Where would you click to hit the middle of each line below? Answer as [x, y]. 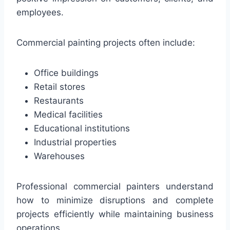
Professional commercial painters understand [115, 186]
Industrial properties [75, 142]
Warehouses [59, 156]
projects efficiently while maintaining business [115, 214]
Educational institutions [82, 128]
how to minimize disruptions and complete [115, 200]
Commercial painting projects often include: [106, 42]
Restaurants [59, 100]
